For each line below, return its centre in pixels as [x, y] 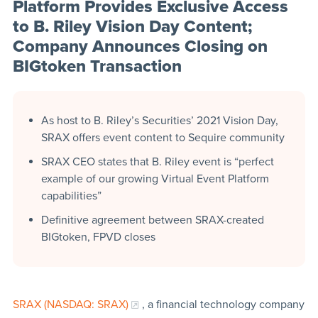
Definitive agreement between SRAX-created [152, 220]
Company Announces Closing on [140, 46]
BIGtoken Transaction [97, 66]
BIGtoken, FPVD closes [98, 237]
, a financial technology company [223, 304]
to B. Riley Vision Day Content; [132, 26]
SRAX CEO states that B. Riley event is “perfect [157, 161]
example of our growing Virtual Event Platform [155, 179]
